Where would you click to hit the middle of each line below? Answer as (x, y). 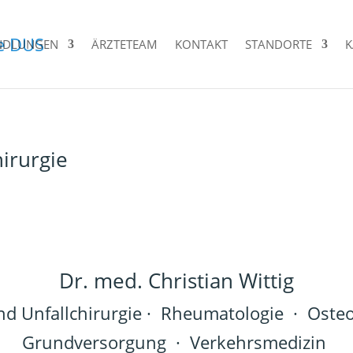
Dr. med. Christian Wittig (176, 280)
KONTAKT (201, 44)
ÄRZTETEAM (124, 44)
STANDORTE (278, 44)
